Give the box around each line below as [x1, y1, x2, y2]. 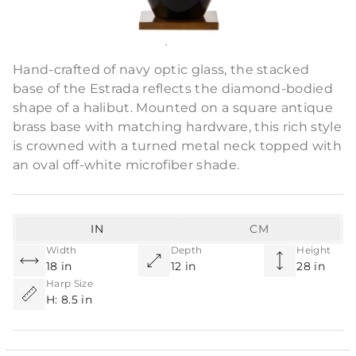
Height [296, 244, 331, 256]
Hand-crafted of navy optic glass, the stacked [13, 62, 310, 77]
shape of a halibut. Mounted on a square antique [13, 100, 334, 115]
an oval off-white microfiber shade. [13, 157, 240, 172]
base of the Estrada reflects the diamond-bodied [13, 81, 334, 96]
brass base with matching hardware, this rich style [13, 119, 342, 134]
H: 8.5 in [46, 292, 92, 307]
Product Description [13, 23, 217, 46]
